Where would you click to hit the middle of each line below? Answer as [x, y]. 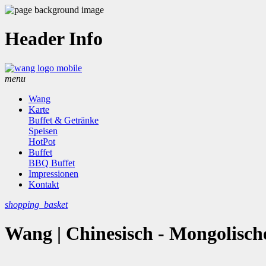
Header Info [54, 39]
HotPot [42, 141]
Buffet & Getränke [64, 120]
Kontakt [44, 184]
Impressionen [53, 173]
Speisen [43, 131]
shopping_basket [36, 204]
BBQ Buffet [52, 163]
